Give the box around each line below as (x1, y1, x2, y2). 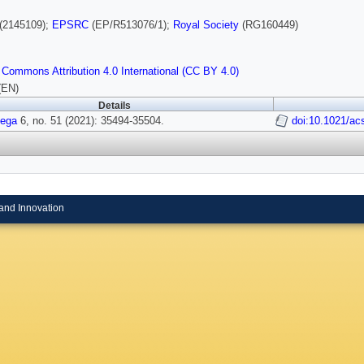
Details (98, 101, 131, 111)
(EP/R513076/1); (89, 19, 173, 32)
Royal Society (173, 19, 239, 32)
